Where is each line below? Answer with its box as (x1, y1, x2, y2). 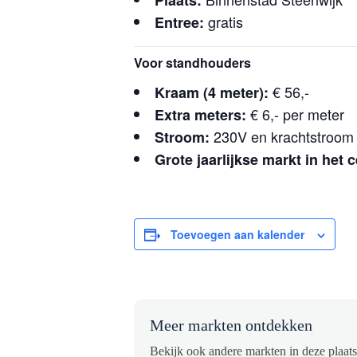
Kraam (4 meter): (155, 82, 269, 103)
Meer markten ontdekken (150, 316, 312, 334)
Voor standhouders (134, 53, 251, 72)
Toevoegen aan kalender (171, 226, 304, 242)
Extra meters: (155, 104, 246, 125)
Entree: (155, 12, 204, 33)
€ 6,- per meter (246, 104, 344, 124)
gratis (204, 11, 243, 32)
